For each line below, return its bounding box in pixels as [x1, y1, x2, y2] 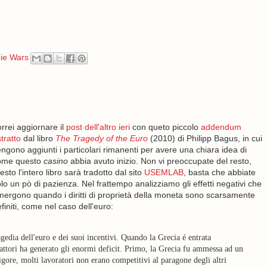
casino [43, 156, 68, 166]
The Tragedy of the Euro [55, 133, 148, 143]
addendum [200, 122, 241, 132]
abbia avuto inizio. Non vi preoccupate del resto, [67, 156, 252, 166]
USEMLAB [144, 167, 184, 177]
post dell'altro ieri [66, 122, 130, 132]
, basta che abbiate [183, 167, 256, 177]
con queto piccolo [129, 122, 201, 132]
